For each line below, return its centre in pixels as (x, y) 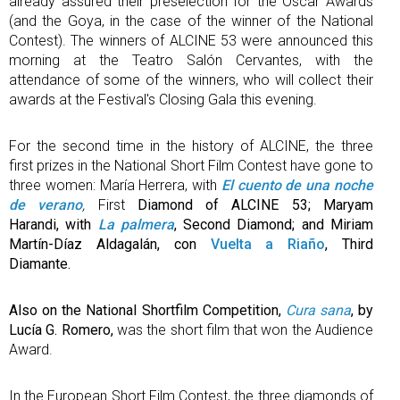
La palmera (136, 224)
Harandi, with (54, 224)
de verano (46, 204)
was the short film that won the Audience (243, 329)
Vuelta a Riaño (268, 244)
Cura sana (318, 310)
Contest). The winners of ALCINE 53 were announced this (191, 40)
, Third (350, 244)
